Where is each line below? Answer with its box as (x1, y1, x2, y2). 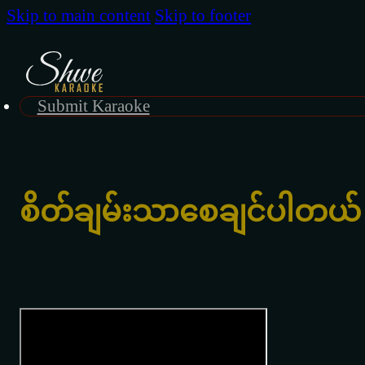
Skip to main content (7, 7, 151, 24)
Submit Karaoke (37, 97, 150, 115)
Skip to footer (155, 7, 251, 24)
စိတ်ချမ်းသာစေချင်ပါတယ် (20, 194, 361, 228)
